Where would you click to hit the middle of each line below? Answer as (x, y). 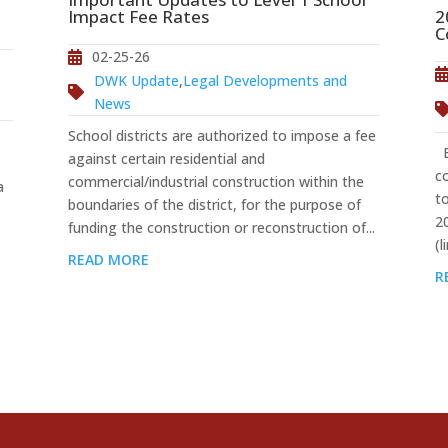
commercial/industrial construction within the (216, 182)
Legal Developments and (265, 80)
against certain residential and (167, 159)
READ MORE (109, 259)
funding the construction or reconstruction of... (222, 228)
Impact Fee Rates (139, 17)
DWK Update (137, 80)
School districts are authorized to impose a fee (222, 136)
